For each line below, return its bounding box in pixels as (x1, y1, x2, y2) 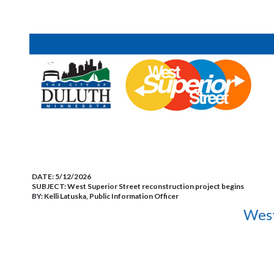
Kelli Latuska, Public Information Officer (44, 191, 179, 201)
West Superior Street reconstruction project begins (67, 182, 244, 191)
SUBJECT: (32, 182, 67, 191)
